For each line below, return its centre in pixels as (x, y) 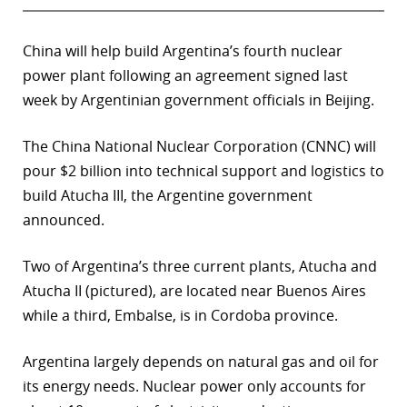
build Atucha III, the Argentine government (168, 196)
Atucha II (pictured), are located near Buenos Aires (194, 291)
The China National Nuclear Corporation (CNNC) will (199, 147)
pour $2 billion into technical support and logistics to (203, 171)
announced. (64, 220)
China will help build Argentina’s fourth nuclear (183, 51)
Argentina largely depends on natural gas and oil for (201, 362)
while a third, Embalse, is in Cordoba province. (180, 316)
